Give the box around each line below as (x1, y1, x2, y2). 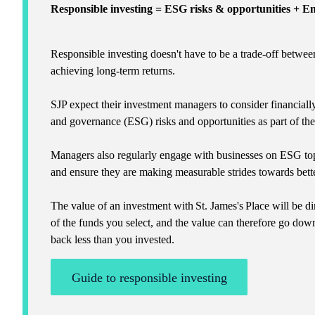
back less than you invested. (51, 233, 174, 245)
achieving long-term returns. (51, 64, 175, 77)
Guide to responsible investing (71, 270, 227, 285)
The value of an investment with (51, 199, 195, 212)
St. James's (195, 199, 243, 212)
